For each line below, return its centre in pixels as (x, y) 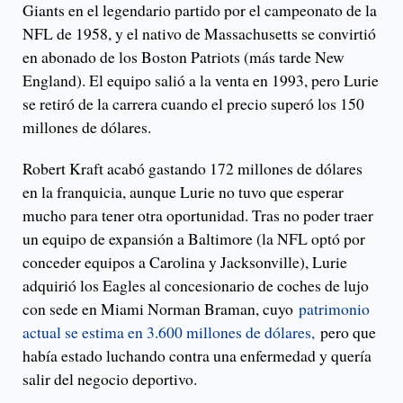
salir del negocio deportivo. (110, 379)
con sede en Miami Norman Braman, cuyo (161, 309)
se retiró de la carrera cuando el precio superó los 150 (193, 104)
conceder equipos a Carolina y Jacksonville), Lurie (185, 262)
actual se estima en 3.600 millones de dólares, (169, 332)
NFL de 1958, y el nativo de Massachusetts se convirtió (199, 34)
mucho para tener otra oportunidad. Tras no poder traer (198, 215)
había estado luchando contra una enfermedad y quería (197, 356)
